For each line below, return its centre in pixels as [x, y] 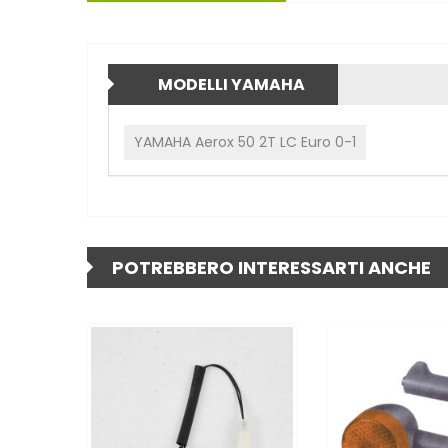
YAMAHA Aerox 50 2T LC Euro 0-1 [245, 141]
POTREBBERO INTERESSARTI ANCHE [271, 267]
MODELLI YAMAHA [231, 84]
